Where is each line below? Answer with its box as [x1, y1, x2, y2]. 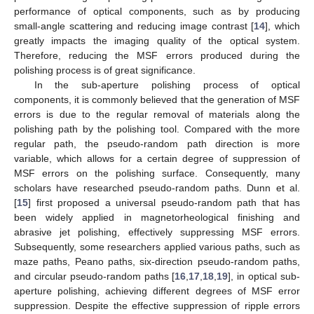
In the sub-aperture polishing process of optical [34, 78, 300, 90]
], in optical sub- [228, 270, 301, 282]
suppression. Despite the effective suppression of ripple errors [14, 299, 300, 311]
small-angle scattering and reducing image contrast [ [14, 20, 254, 32]
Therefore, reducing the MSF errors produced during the [14, 49, 300, 61]
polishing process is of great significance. [14, 64, 196, 76]
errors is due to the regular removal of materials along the [14, 108, 300, 120]
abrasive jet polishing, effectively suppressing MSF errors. [14, 226, 300, 238]
